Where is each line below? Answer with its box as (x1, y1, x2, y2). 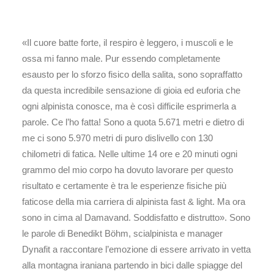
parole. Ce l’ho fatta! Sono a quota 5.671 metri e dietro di (22, 117, 244, 127)
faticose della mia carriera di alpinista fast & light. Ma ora (22, 196, 245, 207)
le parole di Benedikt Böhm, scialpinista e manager (22, 228, 223, 239)
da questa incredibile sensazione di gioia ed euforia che (22, 85, 240, 95)
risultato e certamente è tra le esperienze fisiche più (22, 180, 226, 191)
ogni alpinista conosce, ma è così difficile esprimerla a (22, 101, 236, 111)
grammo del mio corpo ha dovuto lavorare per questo (22, 165, 233, 175)
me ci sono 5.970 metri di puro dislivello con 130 (22, 133, 213, 143)
